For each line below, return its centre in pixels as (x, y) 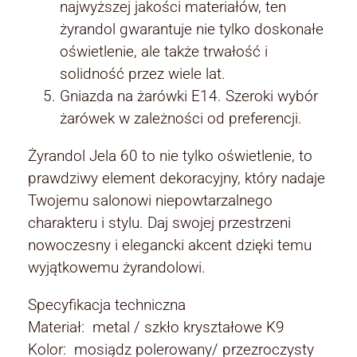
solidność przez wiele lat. (143, 73)
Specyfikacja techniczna (107, 304)
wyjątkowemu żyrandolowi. (117, 267)
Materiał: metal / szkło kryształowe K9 (156, 327)
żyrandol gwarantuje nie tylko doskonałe (192, 29)
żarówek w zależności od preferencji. (181, 118)
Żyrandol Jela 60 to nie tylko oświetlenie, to (170, 155)
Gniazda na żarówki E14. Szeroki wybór (189, 96)
